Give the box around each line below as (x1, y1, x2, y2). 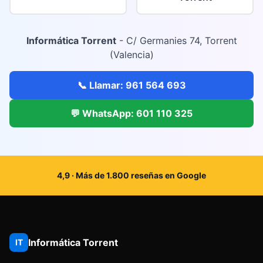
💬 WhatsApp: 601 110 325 (70, 107, 193, 119)
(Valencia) (109, 49, 154, 60)
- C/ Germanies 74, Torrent (116, 35, 237, 46)
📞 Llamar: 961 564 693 (77, 79, 186, 91)
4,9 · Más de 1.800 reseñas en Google (57, 170, 206, 180)
